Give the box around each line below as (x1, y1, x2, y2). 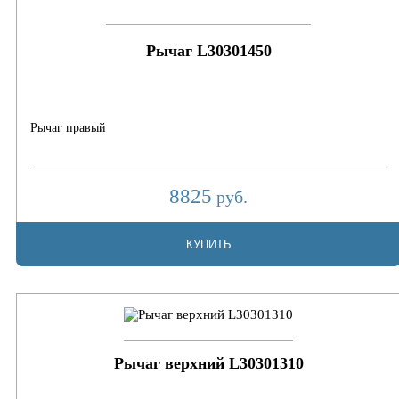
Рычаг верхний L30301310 (113, 354, 304, 372)
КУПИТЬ (185, 237, 232, 251)
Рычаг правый (30, 121, 106, 135)
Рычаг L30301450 (145, 42, 272, 61)
